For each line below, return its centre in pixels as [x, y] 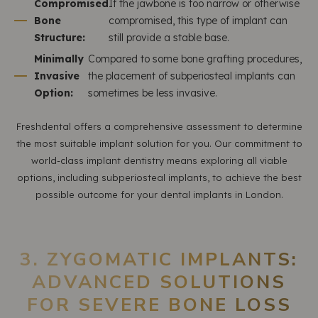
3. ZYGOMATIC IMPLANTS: [159, 259]
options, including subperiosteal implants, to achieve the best [159, 177]
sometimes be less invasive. [153, 93]
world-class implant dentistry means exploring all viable [159, 160]
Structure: [60, 38]
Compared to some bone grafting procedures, [195, 59]
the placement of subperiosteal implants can [192, 76]
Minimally [59, 59]
